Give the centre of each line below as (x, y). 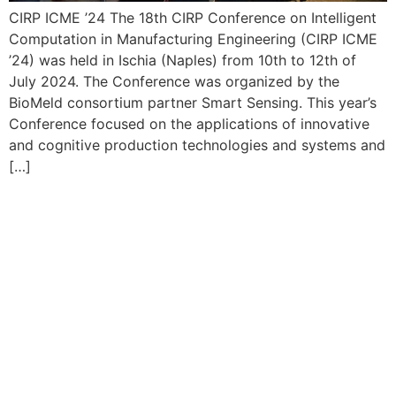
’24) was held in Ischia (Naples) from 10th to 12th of (183, 60)
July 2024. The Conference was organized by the (174, 81)
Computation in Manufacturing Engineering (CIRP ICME (193, 38)
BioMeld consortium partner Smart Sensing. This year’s (193, 102)
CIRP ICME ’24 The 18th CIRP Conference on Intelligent (193, 17)
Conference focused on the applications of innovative (189, 123)
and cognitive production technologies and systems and (197, 145)
